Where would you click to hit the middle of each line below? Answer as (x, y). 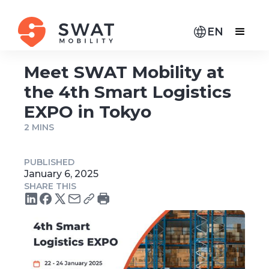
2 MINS (39, 127)
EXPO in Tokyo (88, 112)
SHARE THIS (50, 186)
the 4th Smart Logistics (128, 92)
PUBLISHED (49, 162)
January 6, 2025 (61, 174)
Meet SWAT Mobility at (124, 72)
